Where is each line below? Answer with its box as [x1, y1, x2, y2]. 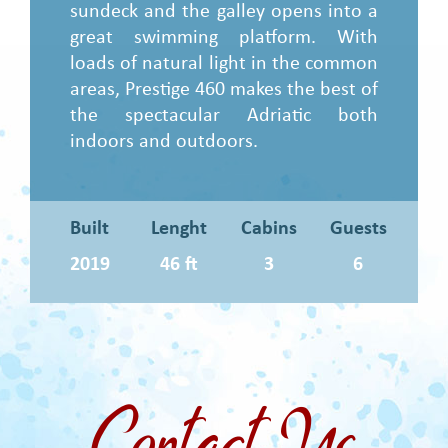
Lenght [151, 218, 208, 239]
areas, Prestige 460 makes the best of [70, 79, 378, 100]
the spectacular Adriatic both [70, 105, 378, 126]
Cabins [240, 218, 297, 239]
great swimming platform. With [70, 27, 378, 48]
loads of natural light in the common [70, 53, 378, 74]
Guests [329, 218, 387, 239]
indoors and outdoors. [70, 131, 258, 152]
